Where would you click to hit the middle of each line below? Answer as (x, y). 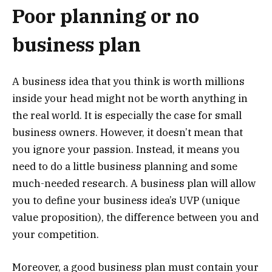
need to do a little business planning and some (125, 167)
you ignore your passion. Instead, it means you (126, 150)
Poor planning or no (106, 16)
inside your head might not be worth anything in (130, 99)
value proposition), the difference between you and (135, 218)
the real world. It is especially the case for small (127, 116)
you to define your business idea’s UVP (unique (126, 201)
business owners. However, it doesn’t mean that (127, 133)
